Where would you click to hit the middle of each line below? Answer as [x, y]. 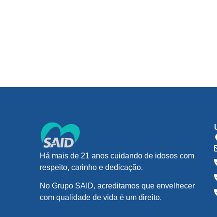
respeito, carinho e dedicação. [91, 167]
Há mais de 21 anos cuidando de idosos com [117, 155]
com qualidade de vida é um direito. [101, 198]
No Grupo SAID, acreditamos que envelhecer [117, 186]
